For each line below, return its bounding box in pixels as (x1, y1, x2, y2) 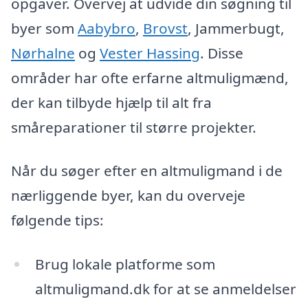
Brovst (143, 18, 188, 38)
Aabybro (78, 18, 135, 38)
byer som (11, 18, 78, 38)
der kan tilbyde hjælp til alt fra (11, 92, 212, 112)
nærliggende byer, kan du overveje (11, 186, 245, 206)
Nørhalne (11, 43, 75, 63)
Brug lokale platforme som (34, 254, 215, 274)
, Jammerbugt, (188, 18, 285, 38)
